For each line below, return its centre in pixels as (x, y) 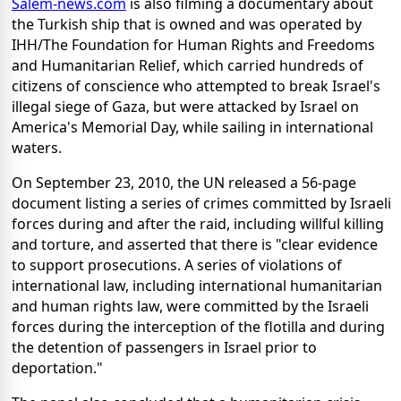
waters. (37, 148)
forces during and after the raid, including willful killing (198, 224)
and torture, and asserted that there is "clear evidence (195, 245)
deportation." (57, 368)
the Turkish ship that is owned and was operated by (187, 25)
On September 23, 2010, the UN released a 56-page (184, 183)
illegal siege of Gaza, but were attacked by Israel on (185, 107)
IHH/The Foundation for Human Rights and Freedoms (193, 45)
